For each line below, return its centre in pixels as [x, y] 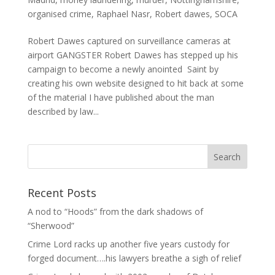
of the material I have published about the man [121, 98]
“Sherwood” [51, 226]
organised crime [59, 14]
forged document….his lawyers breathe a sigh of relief [134, 258]
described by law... [63, 112]
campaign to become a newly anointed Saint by [123, 69]
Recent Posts [62, 193]
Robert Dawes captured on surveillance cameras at [129, 41]
